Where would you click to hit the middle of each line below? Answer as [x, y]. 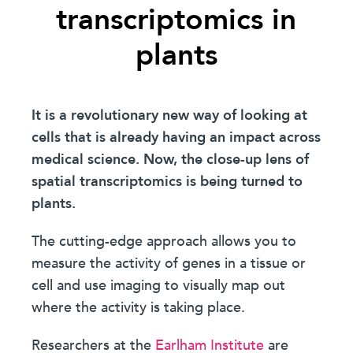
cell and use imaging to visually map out [159, 286]
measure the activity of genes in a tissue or [169, 264]
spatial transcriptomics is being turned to [167, 182]
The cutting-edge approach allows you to [164, 242]
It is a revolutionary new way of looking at [170, 115]
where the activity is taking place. [139, 308]
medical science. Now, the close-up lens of [171, 160]
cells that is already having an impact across [176, 137]
